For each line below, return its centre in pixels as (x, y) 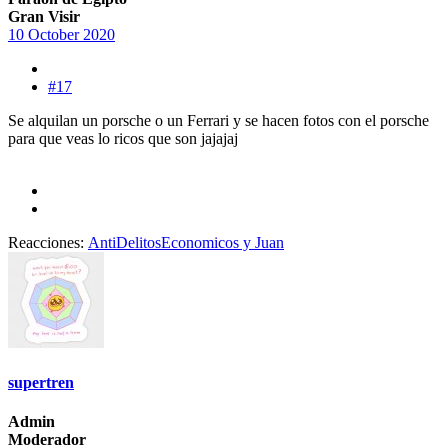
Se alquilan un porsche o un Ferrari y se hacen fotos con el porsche (218, 121)
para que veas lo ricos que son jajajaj (123, 139)
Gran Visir (44, 17)
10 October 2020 (61, 35)
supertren (41, 382)
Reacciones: (46, 243)
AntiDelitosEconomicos (163, 243)
